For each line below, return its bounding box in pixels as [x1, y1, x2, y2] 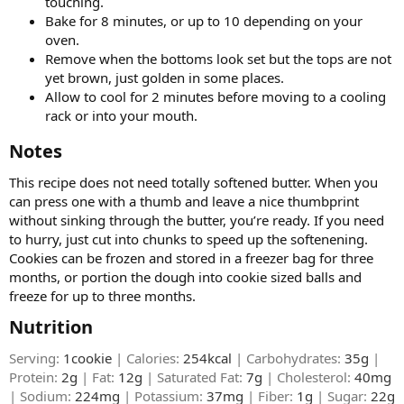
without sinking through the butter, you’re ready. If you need [9, 210, 384, 229]
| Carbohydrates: [232, 348, 344, 367]
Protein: [9, 367, 61, 386]
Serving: [9, 348, 63, 367]
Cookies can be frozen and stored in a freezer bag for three [9, 248, 373, 267]
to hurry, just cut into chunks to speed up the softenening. [9, 229, 368, 248]
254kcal [183, 348, 232, 367]
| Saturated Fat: [142, 367, 246, 386]
